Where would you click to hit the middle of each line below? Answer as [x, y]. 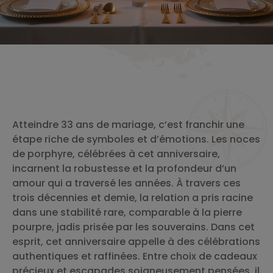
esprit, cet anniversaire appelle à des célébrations [136, 242]
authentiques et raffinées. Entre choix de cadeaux [135, 256]
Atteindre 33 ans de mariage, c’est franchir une [128, 125]
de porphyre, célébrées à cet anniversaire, [116, 154]
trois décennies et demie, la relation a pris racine [133, 198]
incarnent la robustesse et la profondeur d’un [124, 168]
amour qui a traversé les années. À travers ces [126, 183]
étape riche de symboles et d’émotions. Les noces [136, 139]
